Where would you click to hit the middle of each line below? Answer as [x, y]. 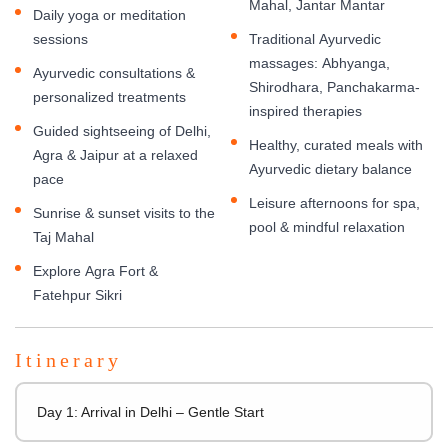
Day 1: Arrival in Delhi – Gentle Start [150, 411]
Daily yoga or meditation [109, 14]
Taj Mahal [63, 236]
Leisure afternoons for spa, [334, 202]
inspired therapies [305, 110]
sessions [60, 38]
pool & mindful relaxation [327, 226]
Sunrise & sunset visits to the [124, 212]
